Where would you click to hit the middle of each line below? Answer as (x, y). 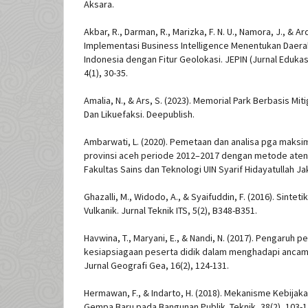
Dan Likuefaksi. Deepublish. (139, 114)
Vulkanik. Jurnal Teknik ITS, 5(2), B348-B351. (170, 211)
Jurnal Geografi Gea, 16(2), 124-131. (156, 266)
